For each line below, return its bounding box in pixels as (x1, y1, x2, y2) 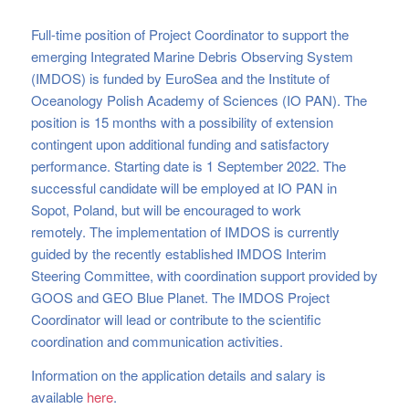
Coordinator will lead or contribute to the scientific (30, 309, 321, 329)
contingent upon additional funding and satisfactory (30, 133, 330, 153)
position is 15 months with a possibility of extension (30, 111, 333, 131)
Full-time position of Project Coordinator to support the (30, 24, 349, 44)
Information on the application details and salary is (30, 364, 326, 384)
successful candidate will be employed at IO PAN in (30, 177, 337, 197)
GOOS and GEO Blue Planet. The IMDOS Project (30, 287, 330, 307)
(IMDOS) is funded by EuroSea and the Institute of (30, 68, 330, 88)
